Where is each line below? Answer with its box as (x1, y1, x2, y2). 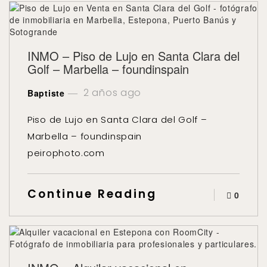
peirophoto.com (27, 147, 105, 159)
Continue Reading (27, 186, 157, 202)
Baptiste (27, 87, 65, 99)
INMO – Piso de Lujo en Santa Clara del (27, 47, 240, 64)
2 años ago (80, 86, 142, 100)
